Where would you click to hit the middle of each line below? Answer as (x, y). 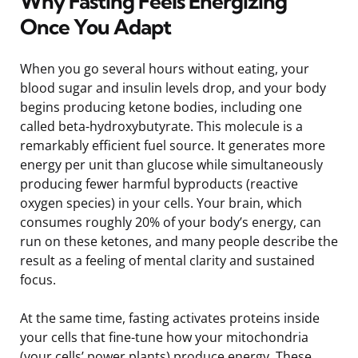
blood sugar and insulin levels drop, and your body (173, 88)
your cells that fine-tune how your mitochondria (164, 337)
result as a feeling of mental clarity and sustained (167, 260)
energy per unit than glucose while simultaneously (171, 164)
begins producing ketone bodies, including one (161, 107)
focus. (38, 279)
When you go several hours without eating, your (165, 68)
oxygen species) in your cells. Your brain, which (161, 203)
